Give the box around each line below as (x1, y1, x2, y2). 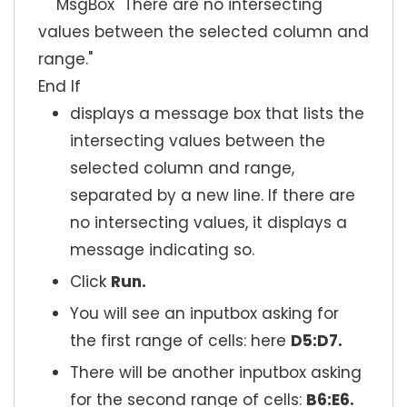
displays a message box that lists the (70, 103, 364, 125)
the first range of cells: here (70, 330, 291, 352)
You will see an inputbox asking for (70, 303, 339, 325)
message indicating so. (70, 239, 254, 262)
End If (38, 75, 81, 98)
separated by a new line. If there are (70, 184, 355, 207)
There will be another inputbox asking (70, 362, 362, 384)
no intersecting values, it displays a (70, 212, 347, 234)
